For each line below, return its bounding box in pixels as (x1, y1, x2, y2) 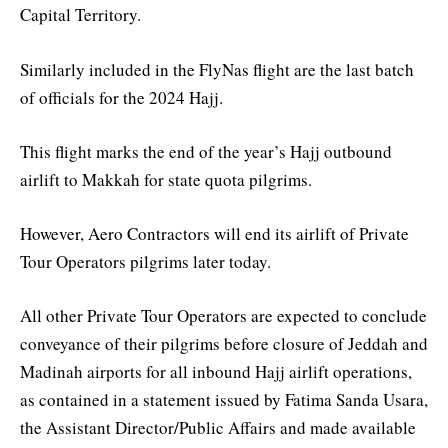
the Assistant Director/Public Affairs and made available (20, 416, 416, 440)
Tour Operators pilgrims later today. (20, 249, 271, 273)
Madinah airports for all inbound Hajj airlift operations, (20, 360, 412, 384)
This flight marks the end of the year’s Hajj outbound (20, 139, 392, 163)
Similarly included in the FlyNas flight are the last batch (20, 57, 414, 81)
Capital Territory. (20, 3, 141, 27)
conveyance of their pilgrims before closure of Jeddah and (20, 332, 428, 356)
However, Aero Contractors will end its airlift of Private (20, 221, 409, 245)
